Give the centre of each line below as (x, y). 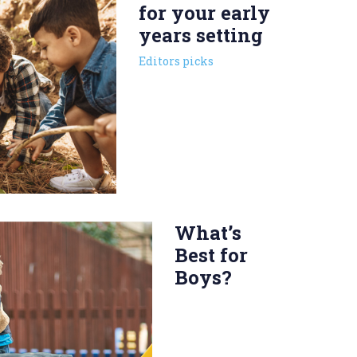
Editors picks (177, 61)
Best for (212, 255)
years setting (201, 35)
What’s (208, 232)
